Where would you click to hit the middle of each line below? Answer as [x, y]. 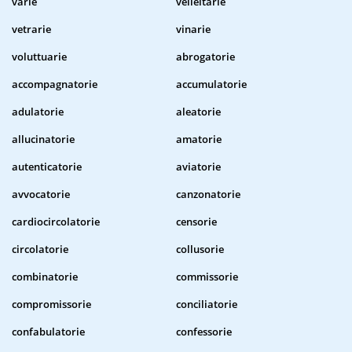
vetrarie [31, 29]
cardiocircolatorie [56, 222]
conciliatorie [207, 304]
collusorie [200, 249]
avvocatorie [41, 194]
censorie [196, 222]
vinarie [193, 29]
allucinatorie [43, 139]
